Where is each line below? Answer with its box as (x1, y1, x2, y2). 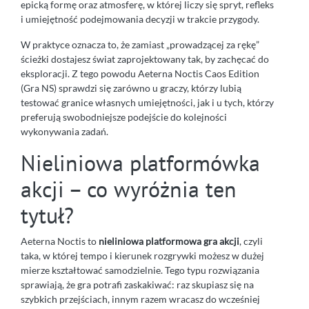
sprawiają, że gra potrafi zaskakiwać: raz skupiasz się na (21, 279, 254, 291)
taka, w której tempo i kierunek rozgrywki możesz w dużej (21, 250, 264, 262)
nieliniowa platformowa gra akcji (99, 235, 239, 248)
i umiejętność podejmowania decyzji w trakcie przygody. (21, 13, 259, 26)
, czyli (239, 235, 263, 248)
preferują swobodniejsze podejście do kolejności (21, 111, 227, 123)
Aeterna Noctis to (21, 235, 99, 248)
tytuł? (21, 201, 74, 230)
